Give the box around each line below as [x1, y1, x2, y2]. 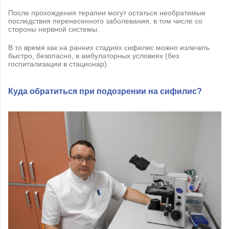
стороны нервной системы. [8, 25, 99, 33]
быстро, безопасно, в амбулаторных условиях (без [8, 51, 179, 60]
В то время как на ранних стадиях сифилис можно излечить [8, 43, 210, 52]
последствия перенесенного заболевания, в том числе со [8, 16, 202, 25]
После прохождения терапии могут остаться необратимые [8, 8, 205, 17]
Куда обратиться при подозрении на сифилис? [8, 86, 202, 96]
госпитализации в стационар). [8, 59, 109, 68]
